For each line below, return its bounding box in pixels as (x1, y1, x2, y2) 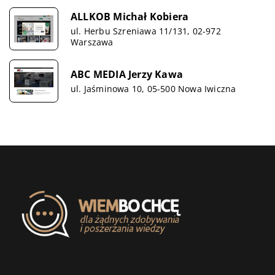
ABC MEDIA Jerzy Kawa (71, 67, 183, 81)
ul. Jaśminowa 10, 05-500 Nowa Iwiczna (71, 82, 236, 95)
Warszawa (71, 36, 114, 48)
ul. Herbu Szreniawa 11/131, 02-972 (71, 25, 221, 37)
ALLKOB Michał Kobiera (71, 9, 189, 23)
